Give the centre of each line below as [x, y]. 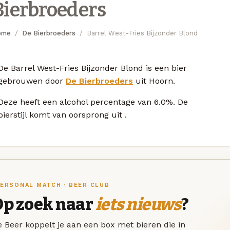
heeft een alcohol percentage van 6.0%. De [104, 102]
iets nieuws [138, 205]
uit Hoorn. [154, 81]
